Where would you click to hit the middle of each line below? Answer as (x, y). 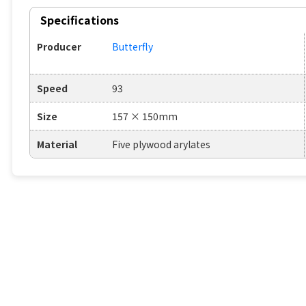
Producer (59, 47)
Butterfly (133, 47)
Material (57, 144)
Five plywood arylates (161, 144)
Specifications (80, 20)
